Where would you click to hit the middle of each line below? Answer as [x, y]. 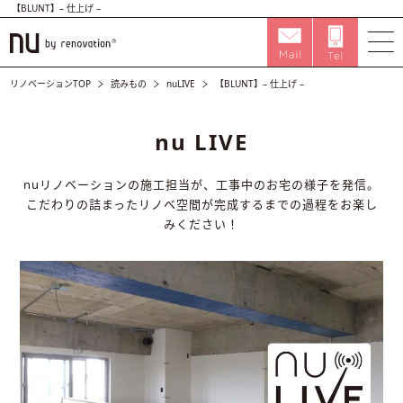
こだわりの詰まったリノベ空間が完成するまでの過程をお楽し [201, 204]
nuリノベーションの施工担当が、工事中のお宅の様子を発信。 [201, 184]
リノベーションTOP [51, 84]
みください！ [201, 224]
